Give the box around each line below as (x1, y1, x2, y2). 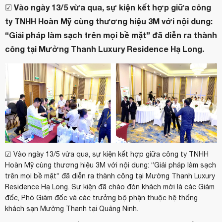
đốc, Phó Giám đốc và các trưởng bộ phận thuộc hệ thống (5, 194, 198, 202)
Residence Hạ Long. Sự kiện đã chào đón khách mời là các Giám (5, 183, 215, 191)
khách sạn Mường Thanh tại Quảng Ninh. (5, 205, 138, 213)
